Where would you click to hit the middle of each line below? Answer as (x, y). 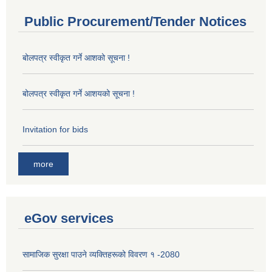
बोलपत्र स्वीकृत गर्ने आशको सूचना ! (76, 58)
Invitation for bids (55, 130)
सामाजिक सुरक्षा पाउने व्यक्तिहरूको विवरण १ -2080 (101, 254)
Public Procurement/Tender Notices (135, 22)
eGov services (69, 218)
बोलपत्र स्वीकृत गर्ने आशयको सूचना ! (79, 94)
